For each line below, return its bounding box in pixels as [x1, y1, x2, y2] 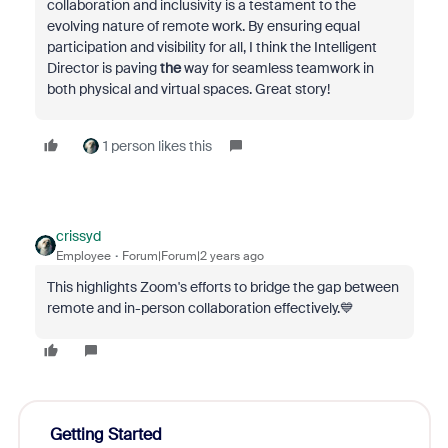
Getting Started [49, 424, 162, 446]
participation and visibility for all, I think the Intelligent [46, 38, 377, 57]
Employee [55, 248, 111, 265]
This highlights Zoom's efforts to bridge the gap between [46, 278, 399, 297]
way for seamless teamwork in [180, 59, 374, 78]
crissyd [55, 227, 101, 246]
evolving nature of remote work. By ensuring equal [46, 17, 360, 36]
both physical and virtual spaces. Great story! [46, 80, 330, 99]
